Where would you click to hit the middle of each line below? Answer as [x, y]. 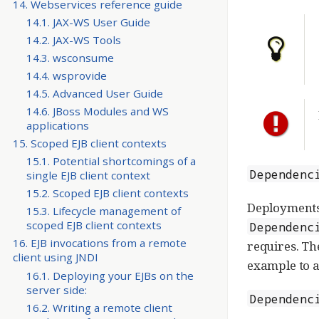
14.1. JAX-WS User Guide [88, 22]
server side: [56, 289]
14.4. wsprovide [66, 76]
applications [57, 126]
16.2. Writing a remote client [99, 307]
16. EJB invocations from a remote [99, 243]
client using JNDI [55, 257]
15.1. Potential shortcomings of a [111, 161]
